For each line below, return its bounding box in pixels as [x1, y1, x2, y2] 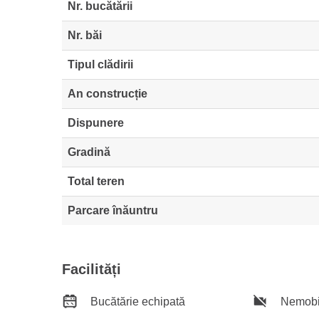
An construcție [68, 87, 147, 100]
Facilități [62, 261, 121, 277]
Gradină [68, 145, 110, 158]
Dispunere [68, 116, 124, 129]
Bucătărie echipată [88, 295, 185, 308]
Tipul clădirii [68, 58, 133, 70]
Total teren [68, 174, 125, 187]
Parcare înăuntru [68, 204, 158, 216]
